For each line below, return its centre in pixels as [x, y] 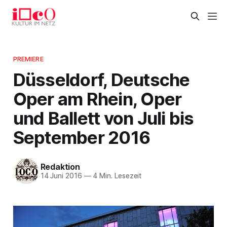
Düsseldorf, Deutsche [101, 79]
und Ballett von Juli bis [103, 118]
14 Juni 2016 [61, 176]
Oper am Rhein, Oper [97, 99]
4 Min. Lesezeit [116, 176]
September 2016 [82, 137]
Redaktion [60, 167]
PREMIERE [28, 59]
